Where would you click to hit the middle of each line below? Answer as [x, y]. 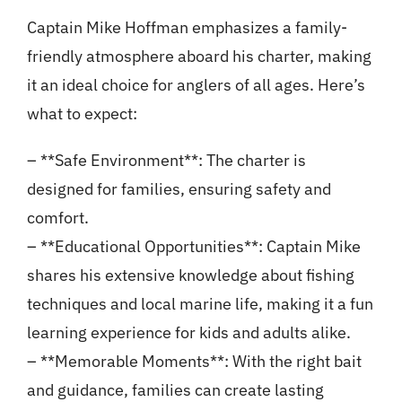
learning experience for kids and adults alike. [188, 333]
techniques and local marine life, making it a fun [200, 304]
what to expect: [82, 114]
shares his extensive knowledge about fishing [190, 275]
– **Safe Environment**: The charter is [166, 161]
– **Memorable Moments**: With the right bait [194, 362]
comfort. [57, 218]
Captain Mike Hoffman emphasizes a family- [187, 28]
